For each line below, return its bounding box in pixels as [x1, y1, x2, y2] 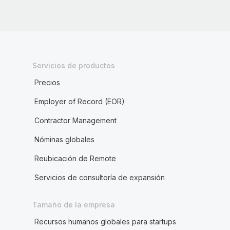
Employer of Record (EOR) [34, 97, 125, 106]
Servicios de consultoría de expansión [34, 173, 165, 182]
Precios [34, 78, 60, 87]
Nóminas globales [34, 135, 94, 144]
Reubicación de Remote [34, 154, 116, 163]
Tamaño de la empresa [32, 200, 115, 209]
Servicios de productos [32, 61, 115, 70]
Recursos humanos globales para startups [34, 217, 176, 226]
